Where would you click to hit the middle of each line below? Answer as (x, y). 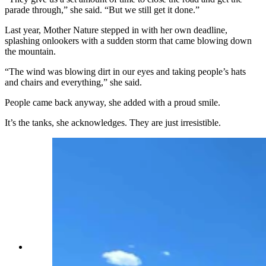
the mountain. (31, 51)
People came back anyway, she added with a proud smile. (114, 102)
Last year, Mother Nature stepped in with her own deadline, (116, 30)
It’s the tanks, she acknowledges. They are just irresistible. (113, 122)
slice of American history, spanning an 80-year (139, 258)
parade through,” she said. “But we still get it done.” (102, 9)
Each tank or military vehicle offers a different (138, 247)
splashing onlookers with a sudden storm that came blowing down (128, 40)
